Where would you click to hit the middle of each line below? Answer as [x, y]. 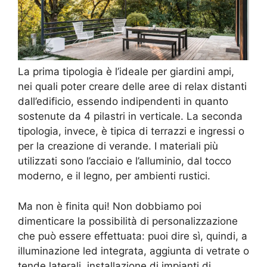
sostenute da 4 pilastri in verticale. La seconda [130, 117]
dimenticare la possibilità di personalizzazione [128, 221]
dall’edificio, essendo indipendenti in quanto [123, 102]
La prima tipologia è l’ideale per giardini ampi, [126, 72]
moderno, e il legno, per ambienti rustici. [114, 176]
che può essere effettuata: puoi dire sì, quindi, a [133, 236]
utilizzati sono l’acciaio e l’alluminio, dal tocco [125, 161]
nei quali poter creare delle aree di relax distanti [132, 87]
